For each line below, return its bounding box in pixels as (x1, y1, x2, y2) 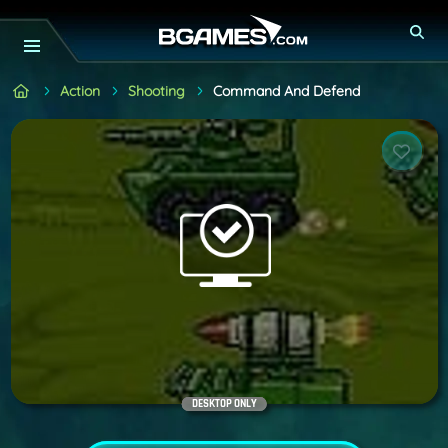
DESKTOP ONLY (191, 396, 257, 411)
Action (59, 81, 100, 100)
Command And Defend (212, 81, 360, 100)
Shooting (127, 81, 185, 100)
